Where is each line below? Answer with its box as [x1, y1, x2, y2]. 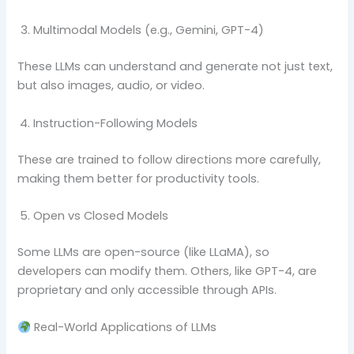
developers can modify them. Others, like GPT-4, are [17, 262, 318, 279]
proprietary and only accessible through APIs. [17, 281, 277, 298]
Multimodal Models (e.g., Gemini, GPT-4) [33, 22, 265, 39]
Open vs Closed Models [33, 207, 169, 224]
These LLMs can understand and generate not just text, [17, 58, 333, 75]
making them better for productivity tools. [17, 170, 260, 186]
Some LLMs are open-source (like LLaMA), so [17, 243, 270, 260]
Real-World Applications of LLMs [31, 319, 217, 336]
